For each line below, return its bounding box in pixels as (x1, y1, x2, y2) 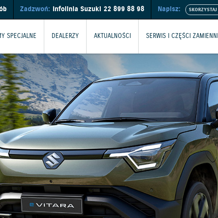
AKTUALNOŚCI (94, 32, 131, 40)
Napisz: (158, 5, 181, 14)
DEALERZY (52, 32, 79, 40)
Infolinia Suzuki (53, 5, 101, 14)
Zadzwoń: (20, 5, 50, 14)
